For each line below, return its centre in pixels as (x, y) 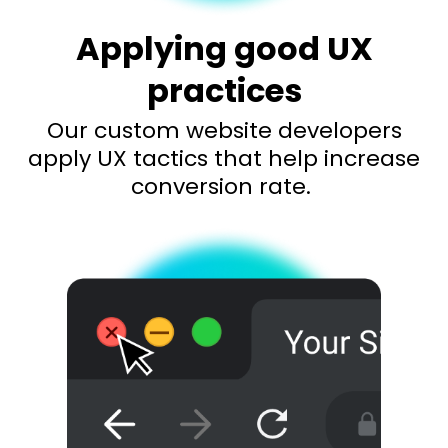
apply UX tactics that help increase (224, 159)
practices (224, 91)
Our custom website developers (224, 131)
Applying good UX (224, 49)
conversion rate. (224, 187)
